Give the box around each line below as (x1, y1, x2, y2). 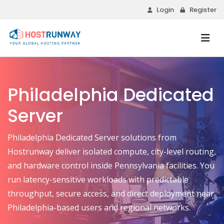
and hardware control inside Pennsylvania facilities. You (7, 160, 214, 171)
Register (189, 5, 216, 14)
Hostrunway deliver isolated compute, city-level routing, (7, 146, 216, 157)
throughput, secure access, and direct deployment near (7, 188, 214, 199)
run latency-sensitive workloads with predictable (7, 174, 188, 185)
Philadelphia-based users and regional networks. (7, 202, 190, 213)
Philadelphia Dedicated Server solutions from (7, 132, 176, 143)
